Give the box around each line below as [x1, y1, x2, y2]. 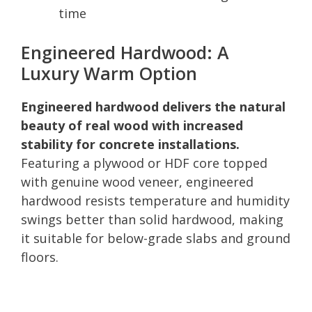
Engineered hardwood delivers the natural [21, 97, 286, 115]
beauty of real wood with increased [21, 116, 243, 134]
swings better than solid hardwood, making [21, 210, 283, 228]
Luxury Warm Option [21, 61, 197, 85]
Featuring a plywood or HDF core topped [21, 154, 267, 171]
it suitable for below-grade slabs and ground [21, 229, 290, 247]
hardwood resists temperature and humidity [21, 192, 290, 209]
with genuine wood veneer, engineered [21, 173, 253, 190]
